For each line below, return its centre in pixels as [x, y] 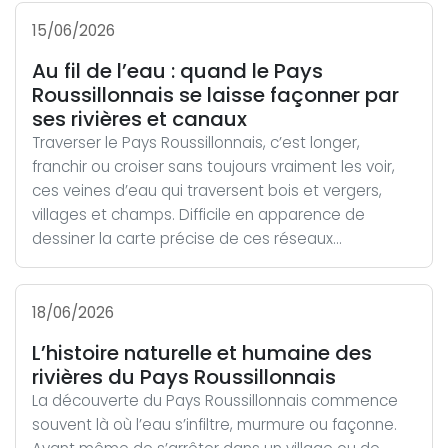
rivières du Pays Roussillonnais [184, 377]
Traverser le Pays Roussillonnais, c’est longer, [196, 142]
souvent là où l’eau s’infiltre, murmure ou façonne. [214, 424]
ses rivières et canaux [139, 119]
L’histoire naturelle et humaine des [202, 353]
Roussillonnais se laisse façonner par [215, 95]
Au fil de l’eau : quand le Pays [177, 71]
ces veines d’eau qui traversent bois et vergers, [207, 190]
